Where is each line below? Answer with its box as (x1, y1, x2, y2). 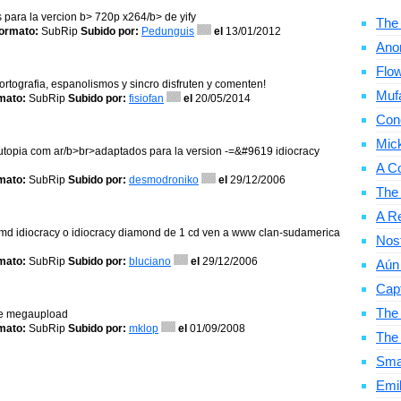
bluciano (129, 255, 171, 268)
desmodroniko (129, 174, 199, 186)
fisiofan (129, 92, 164, 105)
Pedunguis (141, 25, 194, 38)
